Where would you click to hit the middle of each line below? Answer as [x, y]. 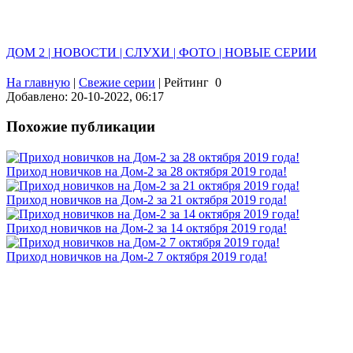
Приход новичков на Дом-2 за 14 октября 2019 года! [147, 229]
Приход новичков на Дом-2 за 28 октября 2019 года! [147, 172]
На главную [38, 82]
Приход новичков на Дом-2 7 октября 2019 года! [137, 257]
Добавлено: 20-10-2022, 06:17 [85, 96]
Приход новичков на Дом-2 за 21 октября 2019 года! [147, 200]
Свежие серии [117, 82]
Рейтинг [186, 82]
